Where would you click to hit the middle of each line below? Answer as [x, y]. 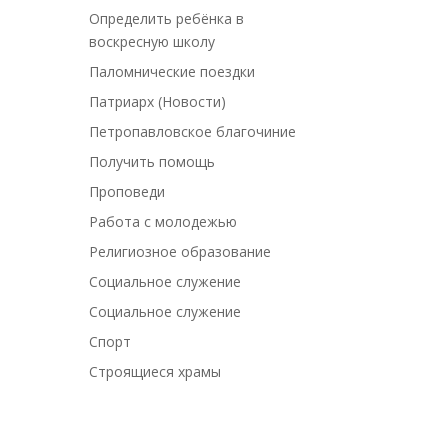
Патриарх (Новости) [158, 102]
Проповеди [127, 192]
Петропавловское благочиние [193, 132]
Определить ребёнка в [167, 19]
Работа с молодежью [163, 222]
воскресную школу [152, 42]
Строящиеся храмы [155, 372]
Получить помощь [152, 162]
